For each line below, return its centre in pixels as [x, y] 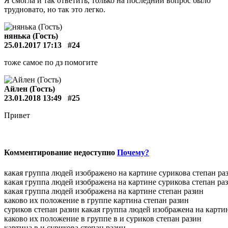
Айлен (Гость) [30, 89]
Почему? [133, 153]
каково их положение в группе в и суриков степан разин [103, 218]
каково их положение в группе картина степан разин [96, 200]
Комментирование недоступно [61, 153]
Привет [17, 115]
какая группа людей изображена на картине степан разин [104, 191]
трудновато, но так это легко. [55, 9]
